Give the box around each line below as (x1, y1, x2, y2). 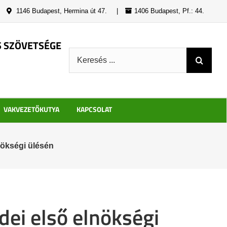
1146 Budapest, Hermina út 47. (14, 7, 107, 15)
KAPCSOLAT (76, 104, 112, 115)
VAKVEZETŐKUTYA (3, 104, 59, 115)
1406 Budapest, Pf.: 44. (134, 7, 204, 15)
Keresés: (68, 49, 103, 58)
